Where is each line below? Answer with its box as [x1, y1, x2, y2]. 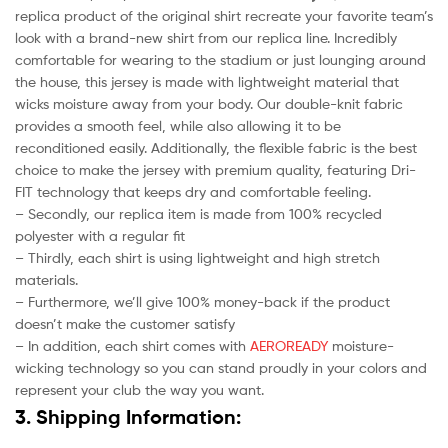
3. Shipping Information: [15, 404, 241, 429]
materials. [15, 270, 78, 288]
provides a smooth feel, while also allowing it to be [15, 116, 341, 134]
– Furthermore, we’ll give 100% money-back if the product [15, 292, 390, 310]
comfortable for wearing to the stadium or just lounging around [15, 50, 426, 68]
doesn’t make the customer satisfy [15, 314, 235, 332]
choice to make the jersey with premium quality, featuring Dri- [15, 160, 416, 178]
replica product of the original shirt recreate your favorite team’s [15, 6, 433, 24]
